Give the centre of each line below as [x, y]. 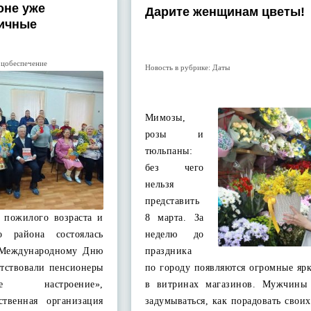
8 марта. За [174, 218]
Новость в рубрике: [178, 67]
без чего [174, 168]
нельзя [159, 184]
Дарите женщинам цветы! [225, 12]
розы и [174, 134]
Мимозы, [165, 118]
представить [172, 201]
